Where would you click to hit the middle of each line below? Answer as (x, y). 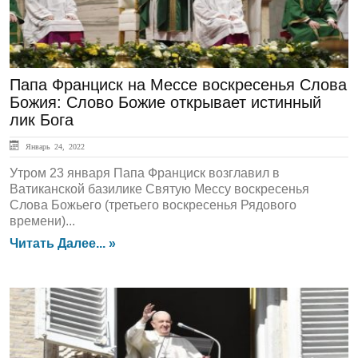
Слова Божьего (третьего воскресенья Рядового (153, 205)
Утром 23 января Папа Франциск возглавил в (145, 173)
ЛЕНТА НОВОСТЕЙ (91, 314)
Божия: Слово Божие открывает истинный (165, 102)
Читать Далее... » (63, 243)
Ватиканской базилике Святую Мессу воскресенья (159, 189)
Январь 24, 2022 (53, 146)
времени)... (42, 221)
